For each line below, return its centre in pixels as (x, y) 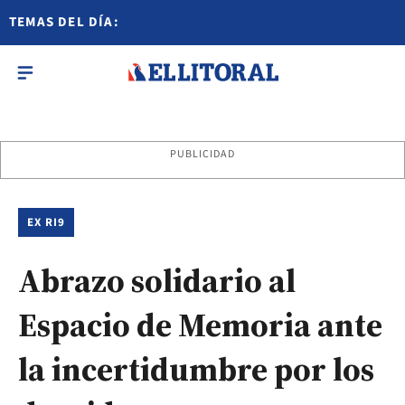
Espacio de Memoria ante (200, 325)
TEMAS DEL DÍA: (64, 22)
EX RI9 (47, 222)
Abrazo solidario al (157, 281)
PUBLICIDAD (202, 154)
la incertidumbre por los (196, 369)
